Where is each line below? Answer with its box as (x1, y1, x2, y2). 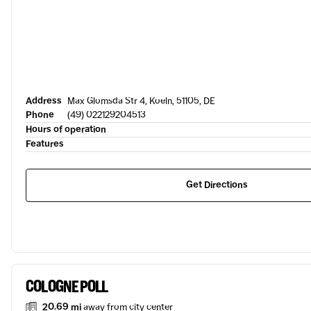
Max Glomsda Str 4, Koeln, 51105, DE (67, 95, 215, 107)
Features (26, 138, 64, 150)
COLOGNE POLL (26, 276, 108, 296)
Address (26, 95, 62, 107)
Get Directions (186, 179, 248, 191)
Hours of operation (26, 124, 106, 135)
